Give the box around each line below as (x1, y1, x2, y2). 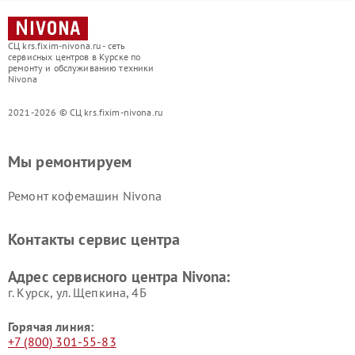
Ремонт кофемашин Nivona (8, 188, 162, 204)
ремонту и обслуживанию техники (8, 62, 155, 74)
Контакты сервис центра (8, 229, 181, 250)
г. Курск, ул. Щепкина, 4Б (8, 284, 147, 300)
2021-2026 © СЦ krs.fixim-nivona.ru (8, 106, 163, 118)
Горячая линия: (8, 319, 94, 334)
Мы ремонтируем (8, 151, 132, 172)
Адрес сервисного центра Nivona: (8, 267, 231, 286)
